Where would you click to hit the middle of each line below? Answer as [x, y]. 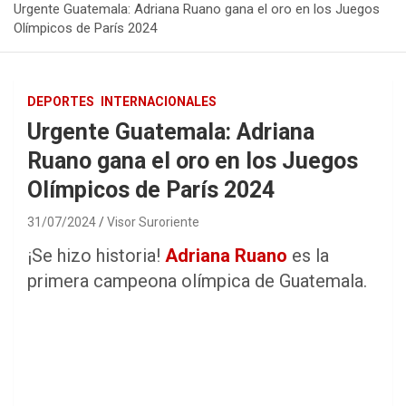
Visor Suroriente [153, 222]
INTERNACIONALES [159, 102]
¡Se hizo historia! [96, 256]
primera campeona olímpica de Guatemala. [197, 281]
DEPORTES [61, 102]
